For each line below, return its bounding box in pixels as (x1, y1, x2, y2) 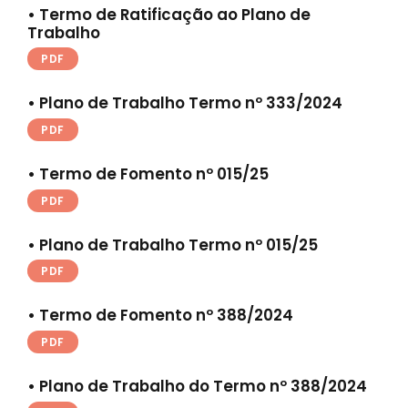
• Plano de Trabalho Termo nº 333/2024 (27, 92, 342, 115)
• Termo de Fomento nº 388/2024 (27, 304, 293, 327)
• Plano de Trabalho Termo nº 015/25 (27, 233, 318, 256)
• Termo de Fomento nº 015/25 (27, 163, 269, 185)
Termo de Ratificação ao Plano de (39, 3, 311, 25)
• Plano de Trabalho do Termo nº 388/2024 (27, 375, 367, 398)
